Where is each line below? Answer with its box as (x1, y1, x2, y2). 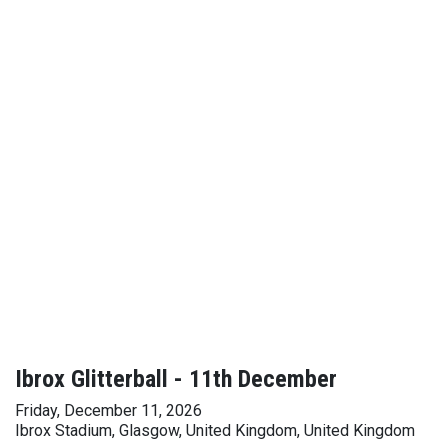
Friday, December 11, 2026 (15, 401, 202, 420)
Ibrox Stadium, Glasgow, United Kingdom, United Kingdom (15, 421, 415, 440)
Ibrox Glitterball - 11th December (15, 365, 337, 393)
